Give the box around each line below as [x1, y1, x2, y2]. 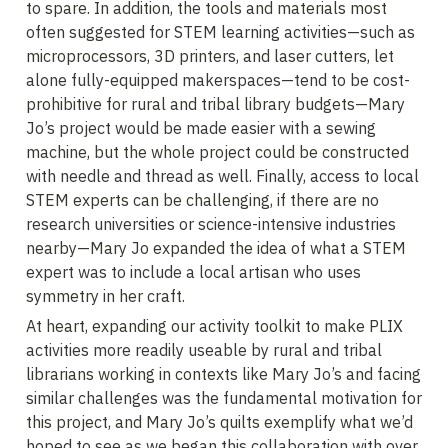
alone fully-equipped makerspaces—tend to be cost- [26, 70, 410, 90]
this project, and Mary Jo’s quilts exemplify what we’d [26, 412, 413, 432]
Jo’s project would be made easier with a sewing [26, 118, 376, 138]
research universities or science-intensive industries [26, 214, 396, 234]
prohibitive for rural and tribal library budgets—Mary [26, 94, 405, 114]
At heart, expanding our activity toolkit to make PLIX [26, 316, 403, 336]
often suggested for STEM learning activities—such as [26, 22, 415, 42]
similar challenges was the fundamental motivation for [26, 388, 422, 408]
